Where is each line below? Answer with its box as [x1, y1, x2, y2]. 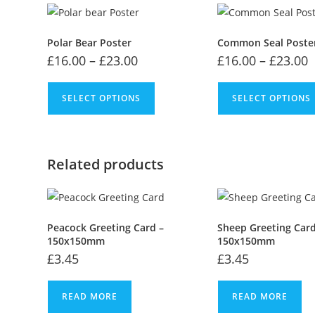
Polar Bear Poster [47, 35, 132, 49]
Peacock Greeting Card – [47, 220, 165, 234]
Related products [47, 154, 165, 174]
